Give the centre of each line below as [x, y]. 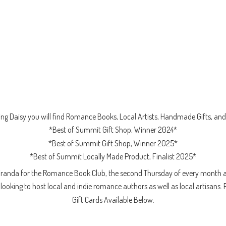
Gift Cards [88, 200]
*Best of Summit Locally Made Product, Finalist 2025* [113, 157]
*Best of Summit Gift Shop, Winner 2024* [113, 130]
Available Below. [129, 200]
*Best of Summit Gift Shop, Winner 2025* [113, 143]
